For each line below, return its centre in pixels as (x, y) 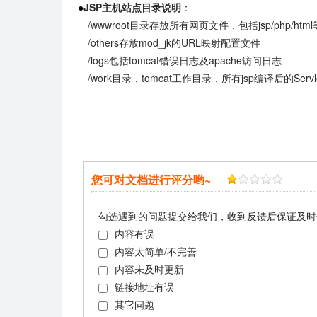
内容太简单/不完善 (156, 251)
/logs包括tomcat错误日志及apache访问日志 (180, 60)
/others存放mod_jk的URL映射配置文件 (169, 42)
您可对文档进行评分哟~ (151, 179)
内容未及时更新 (149, 269)
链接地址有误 (144, 287)
